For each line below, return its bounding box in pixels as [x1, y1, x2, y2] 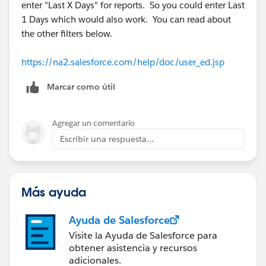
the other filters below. [21, 27, 112, 39]
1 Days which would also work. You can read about [21, 13, 231, 25]
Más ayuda [21, 183, 86, 199]
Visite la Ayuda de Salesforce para [69, 229, 217, 242]
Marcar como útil [47, 81, 115, 92]
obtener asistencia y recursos [69, 241, 197, 254]
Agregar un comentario [52, 118, 135, 128]
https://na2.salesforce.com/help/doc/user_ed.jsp [21, 56, 224, 68]
